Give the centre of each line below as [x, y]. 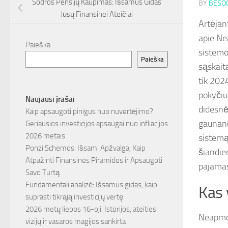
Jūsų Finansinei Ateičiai [97, 15]
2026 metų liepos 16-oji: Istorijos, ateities [91, 209]
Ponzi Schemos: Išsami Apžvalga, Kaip [85, 148]
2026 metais [45, 136]
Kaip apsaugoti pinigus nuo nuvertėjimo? [89, 112]
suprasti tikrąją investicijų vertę [74, 197]
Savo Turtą [42, 173]
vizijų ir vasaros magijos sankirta [76, 222]
